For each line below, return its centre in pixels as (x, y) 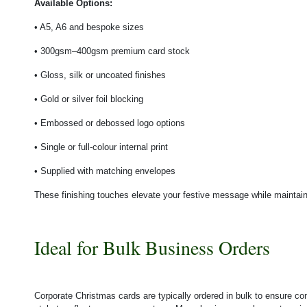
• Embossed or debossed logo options (110, 123)
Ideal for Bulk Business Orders (152, 247)
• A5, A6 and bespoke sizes (89, 27)
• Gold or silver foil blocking (89, 99)
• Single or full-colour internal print (101, 147)
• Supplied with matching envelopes (105, 171)
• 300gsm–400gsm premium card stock (112, 51)
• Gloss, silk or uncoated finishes (100, 75)
